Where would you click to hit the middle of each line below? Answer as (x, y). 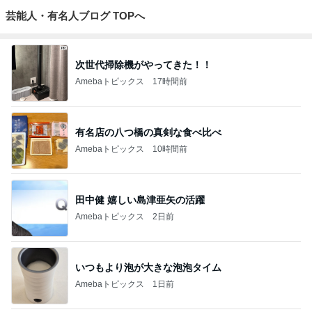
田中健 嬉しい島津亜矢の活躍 (140, 200)
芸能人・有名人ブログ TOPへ (75, 16)
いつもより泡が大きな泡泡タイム (148, 267)
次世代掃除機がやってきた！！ (143, 64)
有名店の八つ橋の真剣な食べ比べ (148, 132)
